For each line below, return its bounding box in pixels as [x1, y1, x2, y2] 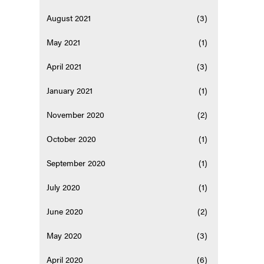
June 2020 [47, 205, 84, 217]
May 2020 [47, 229, 82, 242]
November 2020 [47, 108, 105, 121]
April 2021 [47, 60, 82, 72]
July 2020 [47, 181, 81, 193]
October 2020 [47, 133, 97, 145]
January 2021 [47, 84, 93, 97]
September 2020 [47, 157, 106, 169]
